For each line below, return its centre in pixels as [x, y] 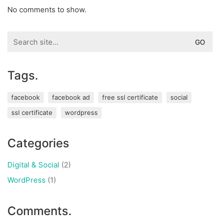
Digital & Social [33, 165]
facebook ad [71, 97]
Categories [38, 143]
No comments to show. [47, 10]
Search [19, 36]
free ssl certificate [130, 97]
